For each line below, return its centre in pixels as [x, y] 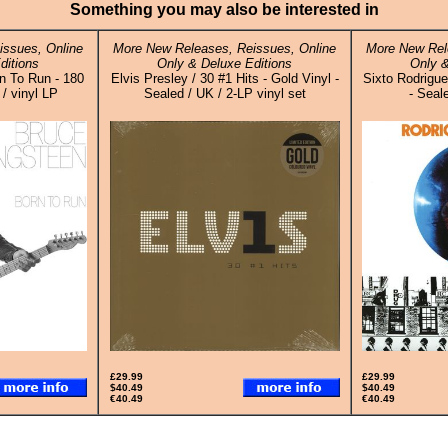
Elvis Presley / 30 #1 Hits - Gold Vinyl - [224, 78]
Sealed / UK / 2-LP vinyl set [224, 93]
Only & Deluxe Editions [224, 63]
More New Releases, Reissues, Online [224, 48]
